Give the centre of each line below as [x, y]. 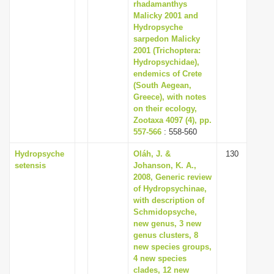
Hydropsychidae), [166, 62]
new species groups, [172, 247]
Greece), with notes [170, 97]
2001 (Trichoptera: [167, 50]
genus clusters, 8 [166, 235]
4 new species [160, 258]
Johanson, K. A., [165, 165]
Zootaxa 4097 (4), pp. [172, 120]
